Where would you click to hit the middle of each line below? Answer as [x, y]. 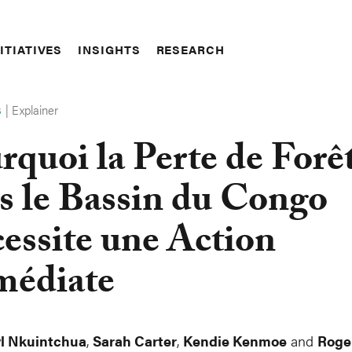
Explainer [35, 110]
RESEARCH [190, 49]
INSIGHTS [109, 49]
